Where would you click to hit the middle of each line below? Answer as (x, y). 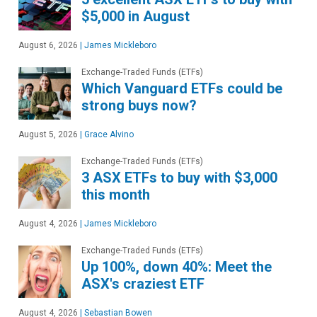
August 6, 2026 (48, 45)
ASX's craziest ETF (143, 283)
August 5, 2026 (48, 134)
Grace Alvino (108, 134)
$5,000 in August (136, 16)
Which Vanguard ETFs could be (182, 88)
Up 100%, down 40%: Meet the (177, 266)
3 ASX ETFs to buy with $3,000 (179, 177)
